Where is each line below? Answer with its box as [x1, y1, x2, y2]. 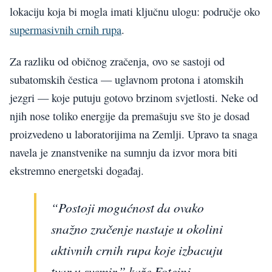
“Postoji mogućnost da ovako [51, 199, 204, 217]
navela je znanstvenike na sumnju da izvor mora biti [10, 145, 237, 160]
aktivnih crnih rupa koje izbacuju [51, 241, 223, 259]
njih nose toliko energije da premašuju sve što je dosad [10, 109, 250, 123]
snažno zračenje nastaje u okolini [51, 220, 223, 238]
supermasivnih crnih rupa [10, 22, 121, 37]
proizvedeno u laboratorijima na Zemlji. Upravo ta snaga [10, 127, 257, 141]
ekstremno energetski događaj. [10, 163, 144, 178]
